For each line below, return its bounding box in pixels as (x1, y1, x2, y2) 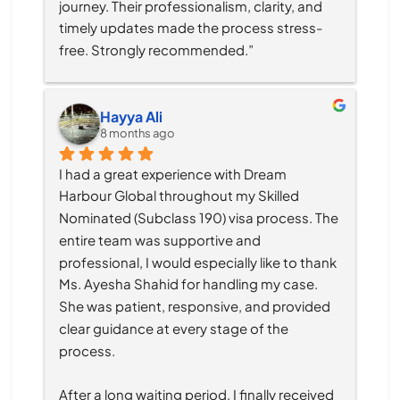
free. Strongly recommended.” (59, 40, 254, 58)
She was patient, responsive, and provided (59, 296, 330, 314)
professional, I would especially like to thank (59, 253, 337, 271)
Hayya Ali (100, 107, 162, 127)
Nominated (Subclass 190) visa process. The (59, 208, 338, 226)
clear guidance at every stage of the (59, 319, 288, 337)
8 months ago (100, 126, 175, 141)
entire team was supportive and (59, 230, 261, 248)
